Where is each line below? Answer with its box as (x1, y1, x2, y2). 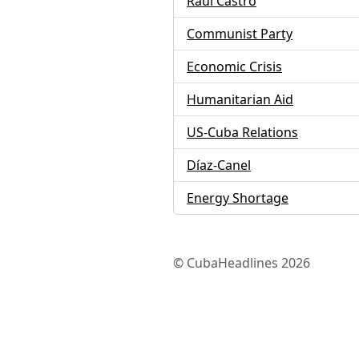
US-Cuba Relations (187, 123, 298, 141)
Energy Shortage (187, 189, 288, 207)
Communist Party (187, 25, 292, 42)
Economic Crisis (187, 58, 282, 75)
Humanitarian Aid (187, 91, 293, 108)
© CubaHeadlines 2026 (173, 254, 310, 272)
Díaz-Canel (187, 156, 251, 174)
